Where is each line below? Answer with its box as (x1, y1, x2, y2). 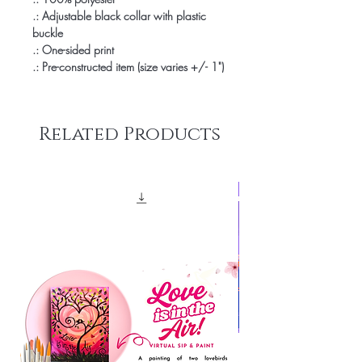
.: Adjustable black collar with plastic (32, 7, 206, 23)
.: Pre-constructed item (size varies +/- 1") (32, 58, 224, 74)
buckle (32, 24, 63, 40)
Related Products (38, 121, 221, 147)
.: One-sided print (32, 41, 114, 57)
